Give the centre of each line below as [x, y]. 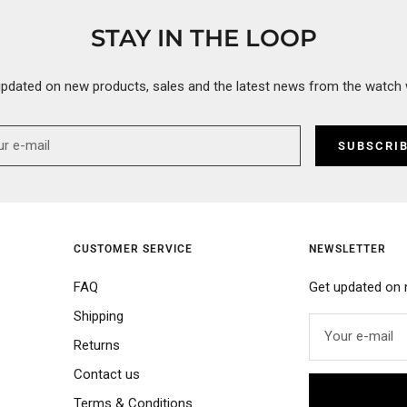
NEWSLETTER [347, 248]
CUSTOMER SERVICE [133, 248]
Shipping [99, 316]
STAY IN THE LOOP [203, 38]
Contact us [107, 374]
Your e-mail [359, 337]
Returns [97, 345]
